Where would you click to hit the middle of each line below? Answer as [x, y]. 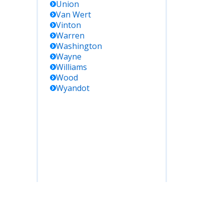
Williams [71, 67]
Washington [79, 46]
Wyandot [73, 88]
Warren [70, 35]
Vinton [68, 25]
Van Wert [73, 14]
